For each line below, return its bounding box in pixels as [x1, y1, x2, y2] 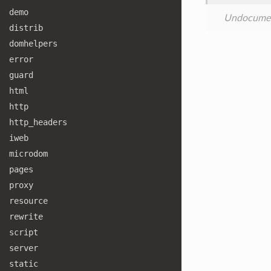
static [9, 259, 38, 269]
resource [9, 196, 48, 206]
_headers [28, 117, 67, 127]
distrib [9, 23, 43, 33]
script [9, 227, 38, 237]
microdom [9, 149, 48, 158]
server [9, 243, 38, 253]
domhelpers [9, 39, 57, 48]
